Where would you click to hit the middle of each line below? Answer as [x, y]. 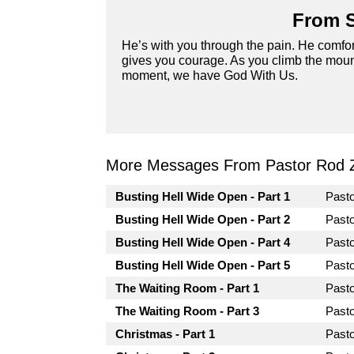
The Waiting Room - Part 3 [188, 311]
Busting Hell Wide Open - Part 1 [203, 196]
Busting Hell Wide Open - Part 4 [203, 242]
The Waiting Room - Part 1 [188, 288]
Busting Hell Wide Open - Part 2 [203, 219]
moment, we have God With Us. [210, 75]
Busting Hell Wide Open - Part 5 [203, 265]
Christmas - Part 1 [166, 333]
